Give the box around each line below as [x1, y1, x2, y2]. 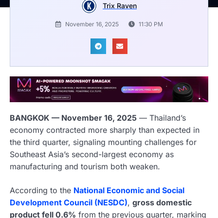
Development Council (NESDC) [10, 198, 127, 208]
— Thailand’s [137, 113, 186, 123]
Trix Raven [103, 1, 137, 10]
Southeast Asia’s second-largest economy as [10, 149, 174, 160]
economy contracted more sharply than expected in [10, 125, 200, 135]
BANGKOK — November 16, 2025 [10, 113, 137, 123]
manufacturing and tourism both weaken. [10, 162, 160, 172]
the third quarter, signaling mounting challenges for [10, 137, 197, 147]
